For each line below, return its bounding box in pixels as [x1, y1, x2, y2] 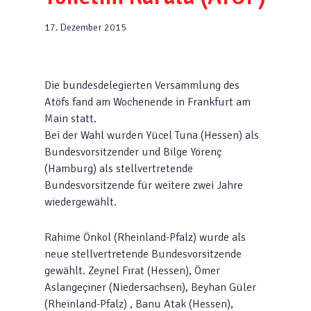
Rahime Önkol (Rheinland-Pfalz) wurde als [44, 230, 246, 244]
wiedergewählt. [44, 195, 117, 209]
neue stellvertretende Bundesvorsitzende [44, 247, 242, 261]
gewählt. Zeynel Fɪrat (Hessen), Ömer [44, 264, 220, 278]
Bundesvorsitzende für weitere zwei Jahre [44, 178, 243, 192]
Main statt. [44, 112, 96, 126]
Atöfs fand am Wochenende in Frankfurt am [44, 95, 251, 109]
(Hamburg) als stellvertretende [44, 162, 193, 176]
